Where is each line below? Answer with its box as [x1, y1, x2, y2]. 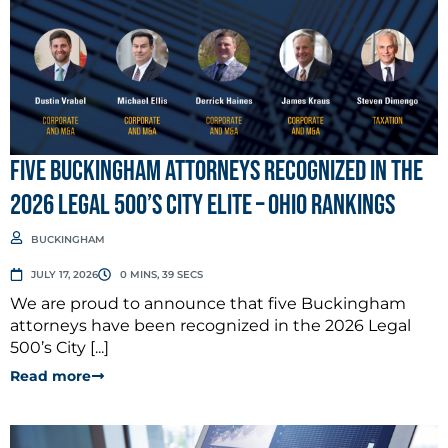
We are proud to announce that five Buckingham [10, 293, 406, 313]
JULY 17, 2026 [31, 267, 99, 281]
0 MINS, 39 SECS [119, 267, 203, 281]
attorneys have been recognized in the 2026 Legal [10, 315, 411, 335]
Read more [10, 366, 91, 385]
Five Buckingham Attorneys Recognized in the [10, 154, 423, 188]
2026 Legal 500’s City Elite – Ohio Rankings [10, 188, 395, 222]
